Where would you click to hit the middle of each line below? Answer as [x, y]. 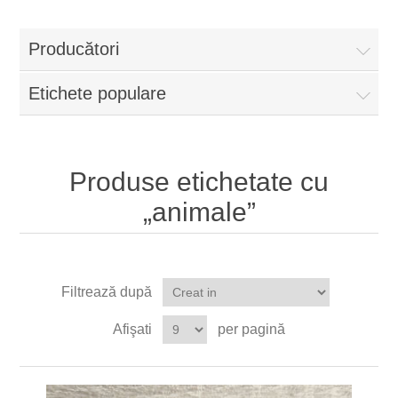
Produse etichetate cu [199, 182]
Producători [74, 49]
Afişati [132, 329]
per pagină [251, 329]
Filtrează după [107, 292]
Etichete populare [98, 93]
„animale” [199, 212]
